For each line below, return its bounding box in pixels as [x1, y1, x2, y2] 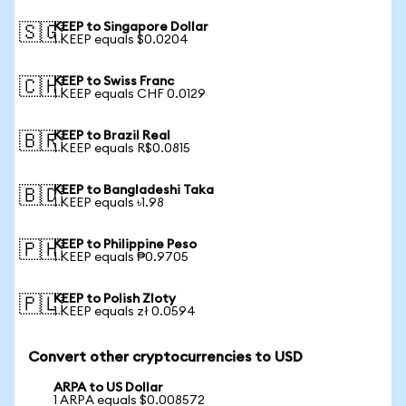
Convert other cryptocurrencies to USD [28, 350, 303, 364]
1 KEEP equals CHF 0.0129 [53, 88, 206, 101]
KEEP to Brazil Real [53, 130, 170, 142]
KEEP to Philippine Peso [53, 238, 197, 251]
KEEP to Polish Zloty [53, 293, 176, 305]
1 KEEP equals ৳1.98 [53, 197, 164, 209]
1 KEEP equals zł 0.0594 [53, 305, 196, 318]
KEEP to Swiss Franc [53, 75, 174, 88]
